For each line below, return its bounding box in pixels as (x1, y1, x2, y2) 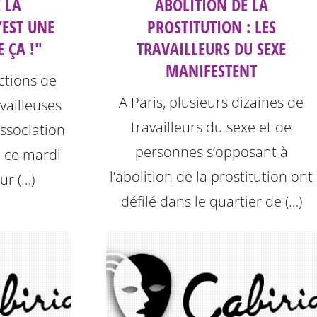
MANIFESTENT (166, 59, 258, 83)
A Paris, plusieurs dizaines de (119, 93, 304, 113)
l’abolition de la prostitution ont (110, 167, 313, 187)
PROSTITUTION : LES (146, 15, 276, 39)
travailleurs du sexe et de (131, 117, 292, 137)
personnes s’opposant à (134, 142, 288, 162)
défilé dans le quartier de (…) (120, 192, 302, 212)
